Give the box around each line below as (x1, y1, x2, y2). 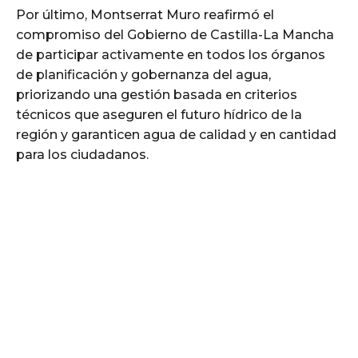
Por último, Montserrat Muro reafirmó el (16, 6, 274, 22)
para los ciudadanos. (16, 146, 149, 162)
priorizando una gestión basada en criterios (16, 86, 297, 102)
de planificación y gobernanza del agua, (16, 66, 271, 82)
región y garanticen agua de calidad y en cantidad (16, 126, 336, 142)
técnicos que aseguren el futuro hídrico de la (16, 106, 302, 122)
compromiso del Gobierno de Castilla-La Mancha (16, 26, 334, 42)
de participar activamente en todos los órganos (16, 46, 325, 62)
